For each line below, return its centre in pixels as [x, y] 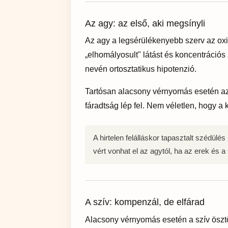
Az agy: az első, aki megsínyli [145, 23]
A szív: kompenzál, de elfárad [145, 202]
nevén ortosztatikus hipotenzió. [141, 69]
